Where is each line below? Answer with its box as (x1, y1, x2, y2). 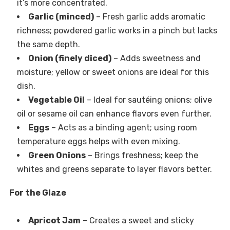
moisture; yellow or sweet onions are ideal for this (16, 67, 209, 78)
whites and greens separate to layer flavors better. (16, 164, 212, 175)
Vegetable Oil (28, 95, 85, 105)
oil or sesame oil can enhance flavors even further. (16, 109, 212, 119)
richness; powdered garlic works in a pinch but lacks (16, 26, 217, 36)
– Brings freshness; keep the (85, 150, 198, 161)
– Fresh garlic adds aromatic (93, 12, 205, 22)
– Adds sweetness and (111, 53, 201, 64)
